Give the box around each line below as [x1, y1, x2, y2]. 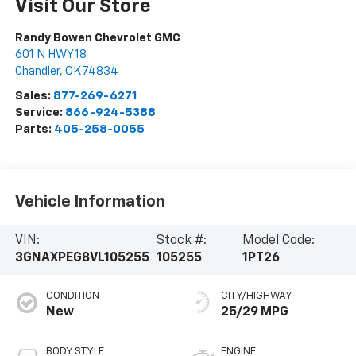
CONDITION [45, 291, 99, 302]
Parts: [14, 123, 54, 136]
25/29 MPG [221, 306, 288, 319]
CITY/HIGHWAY [221, 291, 292, 302]
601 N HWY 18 [14, 48, 87, 61]
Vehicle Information [14, 193, 165, 210]
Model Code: [242, 234, 315, 248]
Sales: [14, 90, 53, 103]
